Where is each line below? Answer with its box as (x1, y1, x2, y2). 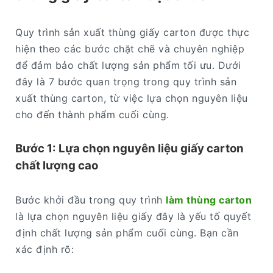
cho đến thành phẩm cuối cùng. (15, 108, 169, 121)
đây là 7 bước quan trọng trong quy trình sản (15, 75, 236, 88)
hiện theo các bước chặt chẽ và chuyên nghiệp (15, 42, 244, 55)
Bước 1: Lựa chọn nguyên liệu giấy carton (15, 141, 244, 156)
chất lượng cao (15, 158, 98, 173)
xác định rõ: (15, 243, 74, 256)
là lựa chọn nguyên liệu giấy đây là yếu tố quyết (15, 210, 251, 223)
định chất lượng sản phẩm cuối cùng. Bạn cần (15, 227, 239, 239)
